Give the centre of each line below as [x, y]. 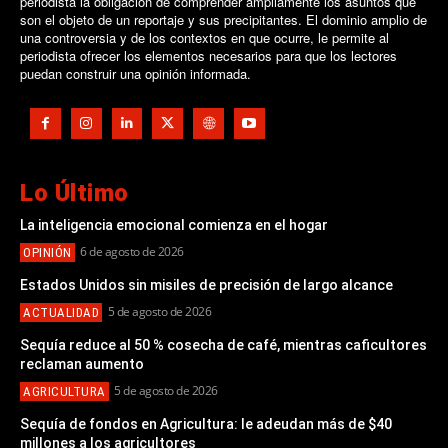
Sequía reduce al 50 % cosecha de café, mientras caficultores [223, 344]
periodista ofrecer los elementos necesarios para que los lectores [208, 55]
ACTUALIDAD [61, 312]
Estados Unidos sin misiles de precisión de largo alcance [206, 284]
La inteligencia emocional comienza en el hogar [174, 224]
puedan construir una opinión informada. [135, 73]
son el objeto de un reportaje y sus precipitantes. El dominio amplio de [223, 19]
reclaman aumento [82, 363]
